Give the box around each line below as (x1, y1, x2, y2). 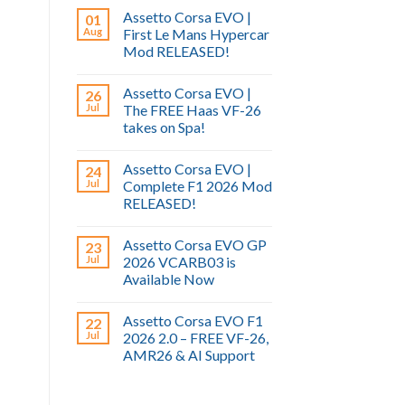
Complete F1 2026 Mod (122, 177, 272, 195)
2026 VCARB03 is (122, 253, 236, 271)
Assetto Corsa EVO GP (122, 236, 267, 254)
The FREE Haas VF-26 (122, 101, 261, 119)
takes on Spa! (122, 118, 205, 137)
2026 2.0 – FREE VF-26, (122, 329, 268, 347)
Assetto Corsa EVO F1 (122, 312, 263, 330)
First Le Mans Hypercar (122, 25, 269, 43)
